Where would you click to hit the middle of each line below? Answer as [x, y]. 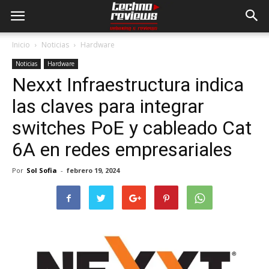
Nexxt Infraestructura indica [128, 85]
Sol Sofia [42, 170]
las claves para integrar [108, 106]
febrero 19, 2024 [93, 170]
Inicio [21, 45]
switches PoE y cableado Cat [132, 128]
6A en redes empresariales [122, 150]
